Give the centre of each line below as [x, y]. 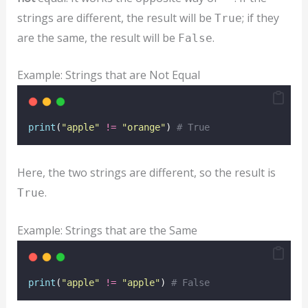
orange [143, 128]
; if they [260, 18]
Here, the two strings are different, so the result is [146, 172]
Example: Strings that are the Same [107, 230]
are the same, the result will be [97, 37]
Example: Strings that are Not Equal [108, 75]
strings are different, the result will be [115, 18]
